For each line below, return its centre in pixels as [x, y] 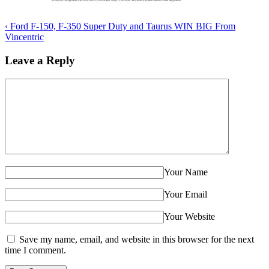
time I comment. [35, 250]
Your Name [186, 172]
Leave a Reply [40, 60]
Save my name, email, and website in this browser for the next [137, 239]
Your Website [189, 216]
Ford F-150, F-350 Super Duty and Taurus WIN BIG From [122, 26]
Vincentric [24, 37]
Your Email [186, 194]
